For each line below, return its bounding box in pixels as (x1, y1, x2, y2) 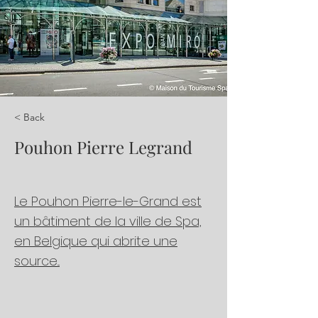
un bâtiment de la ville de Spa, (14, 212, 202, 230)
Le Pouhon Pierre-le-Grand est (14, 192, 202, 210)
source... (14, 252, 60, 270)
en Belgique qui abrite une (14, 232, 177, 250)
